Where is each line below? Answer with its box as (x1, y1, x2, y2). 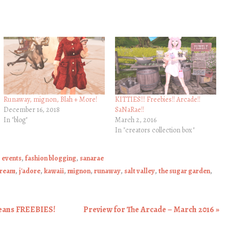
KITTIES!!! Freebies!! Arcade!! (114, 94, 200, 104)
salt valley (124, 166, 155, 176)
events (2, 153, 21, 163)
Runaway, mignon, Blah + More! (3, 94, 97, 104)
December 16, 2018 (3, 104, 60, 114)
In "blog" (3, 114, 28, 125)
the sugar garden (158, 166, 210, 176)
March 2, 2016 (114, 114, 156, 125)
